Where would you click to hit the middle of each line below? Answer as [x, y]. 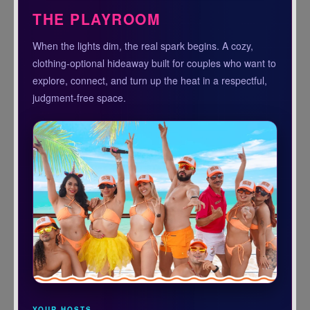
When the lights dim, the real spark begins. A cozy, [143, 46]
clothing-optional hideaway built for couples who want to [155, 63]
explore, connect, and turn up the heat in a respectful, [150, 81]
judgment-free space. [80, 98]
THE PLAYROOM [97, 19]
